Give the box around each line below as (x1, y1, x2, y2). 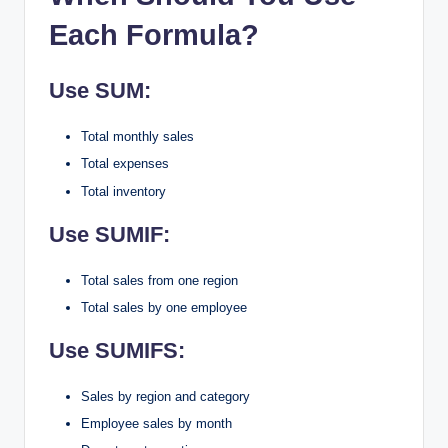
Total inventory (81, 183, 166, 199)
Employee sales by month (81, 415, 232, 431)
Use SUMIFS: (49, 337, 185, 363)
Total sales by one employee (81, 299, 247, 315)
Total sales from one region (81, 272, 238, 288)
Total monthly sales (81, 129, 194, 145)
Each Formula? (49, 19, 259, 52)
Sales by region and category (81, 388, 250, 404)
